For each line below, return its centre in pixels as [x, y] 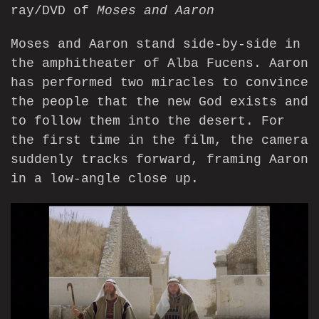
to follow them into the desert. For [148, 121]
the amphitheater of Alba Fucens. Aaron [159, 63]
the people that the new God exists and [159, 102]
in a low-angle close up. [105, 179]
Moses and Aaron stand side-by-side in [156, 44]
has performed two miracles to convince [159, 83]
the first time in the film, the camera [159, 140]
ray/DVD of [54, 11]
